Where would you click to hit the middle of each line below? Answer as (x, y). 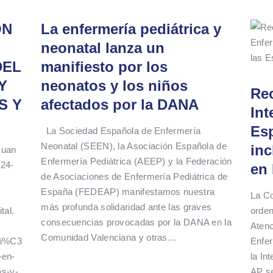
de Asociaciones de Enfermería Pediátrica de (134, 176)
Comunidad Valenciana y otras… (109, 237)
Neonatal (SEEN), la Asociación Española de (134, 146)
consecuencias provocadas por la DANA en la (136, 222)
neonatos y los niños (115, 85)
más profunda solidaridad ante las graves (126, 207)
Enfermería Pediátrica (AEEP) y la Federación (136, 161)
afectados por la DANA (120, 104)
